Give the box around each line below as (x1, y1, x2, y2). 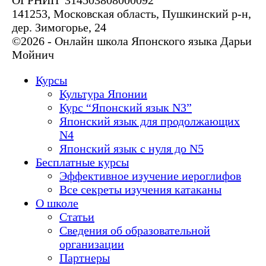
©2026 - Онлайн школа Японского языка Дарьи (12, 34, 252, 48)
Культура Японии (59, 87, 147, 101)
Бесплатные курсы (36, 156, 129, 169)
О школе (36, 197, 78, 210)
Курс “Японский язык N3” (59, 101, 192, 115)
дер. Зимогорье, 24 (12, 21, 106, 34)
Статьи (59, 210, 94, 224)
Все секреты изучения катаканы (59, 183, 221, 197)
